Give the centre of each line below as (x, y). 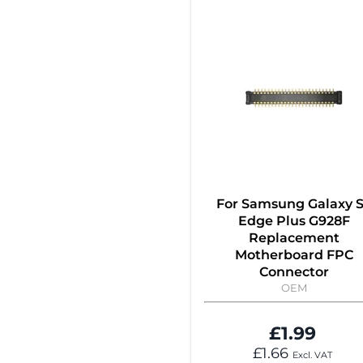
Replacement (294, 238)
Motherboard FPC (294, 255)
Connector (294, 272)
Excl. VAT (312, 356)
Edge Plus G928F (294, 221)
